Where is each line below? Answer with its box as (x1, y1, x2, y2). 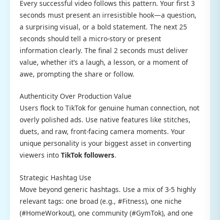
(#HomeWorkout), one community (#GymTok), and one (20, 208, 193, 218)
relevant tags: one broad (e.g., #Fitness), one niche (20, 196, 182, 206)
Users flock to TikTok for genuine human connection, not (20, 103, 199, 113)
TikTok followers (61, 150, 114, 160)
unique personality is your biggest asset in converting (20, 138, 191, 148)
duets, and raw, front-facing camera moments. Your (20, 127, 185, 137)
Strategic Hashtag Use (20, 173, 91, 183)
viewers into (20, 150, 61, 160)
